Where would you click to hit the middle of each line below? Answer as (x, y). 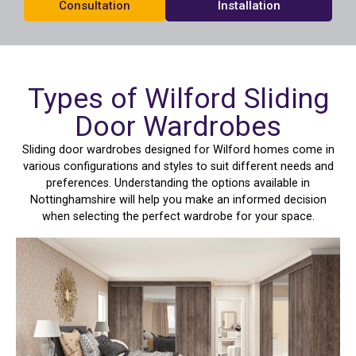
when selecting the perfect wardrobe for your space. (178, 217)
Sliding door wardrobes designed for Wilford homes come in (178, 150)
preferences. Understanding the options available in (178, 184)
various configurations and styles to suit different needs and (178, 167)
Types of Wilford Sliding (178, 99)
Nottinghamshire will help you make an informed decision (178, 200)
